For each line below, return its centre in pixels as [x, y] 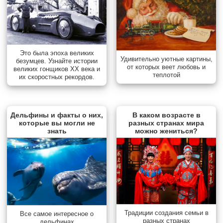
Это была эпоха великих [57, 53]
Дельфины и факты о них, [57, 115]
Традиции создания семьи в [166, 213]
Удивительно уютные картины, [166, 59]
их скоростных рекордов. [57, 77]
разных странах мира [166, 123]
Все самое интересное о [57, 214]
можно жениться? [166, 131]
